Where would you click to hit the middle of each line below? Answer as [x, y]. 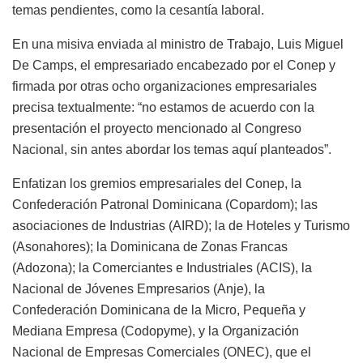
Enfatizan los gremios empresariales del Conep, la [157, 183]
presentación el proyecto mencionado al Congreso [157, 128]
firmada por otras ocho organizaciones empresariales [164, 86]
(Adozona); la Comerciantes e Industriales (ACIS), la [162, 267]
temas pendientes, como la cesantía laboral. [138, 10]
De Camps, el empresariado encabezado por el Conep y [174, 65]
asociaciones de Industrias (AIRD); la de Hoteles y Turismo [181, 225]
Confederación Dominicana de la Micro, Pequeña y [159, 310]
